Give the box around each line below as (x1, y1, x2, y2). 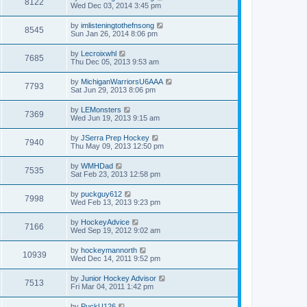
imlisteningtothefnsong (81, 21, 154, 29)
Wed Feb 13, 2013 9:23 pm (71, 198, 160, 206)
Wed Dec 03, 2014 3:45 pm (71, 1, 161, 10)
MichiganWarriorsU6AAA (81, 77, 163, 86)
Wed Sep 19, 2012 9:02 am (71, 226, 160, 234)
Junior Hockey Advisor (81, 274, 156, 282)
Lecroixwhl (81, 49, 116, 58)
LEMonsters (81, 106, 121, 114)
